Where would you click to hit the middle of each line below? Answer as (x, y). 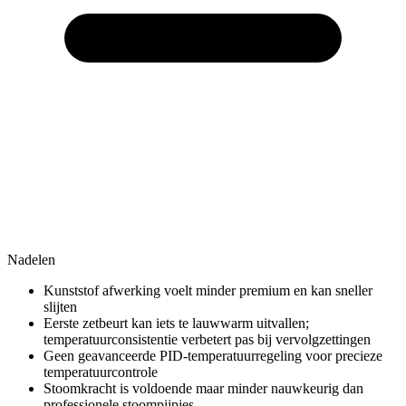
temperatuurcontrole (101, 372)
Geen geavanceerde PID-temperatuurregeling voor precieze (213, 355)
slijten (60, 306)
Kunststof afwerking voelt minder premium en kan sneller (208, 290)
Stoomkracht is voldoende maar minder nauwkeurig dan (203, 388)
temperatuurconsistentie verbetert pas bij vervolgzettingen (207, 339)
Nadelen (31, 259)
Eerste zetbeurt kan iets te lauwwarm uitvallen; (176, 323)
